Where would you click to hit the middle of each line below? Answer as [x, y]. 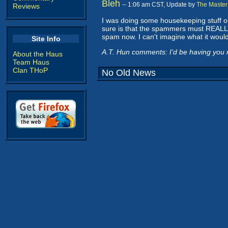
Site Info [46, 39]
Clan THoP [30, 70]
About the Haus [38, 54]
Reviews [26, 6]
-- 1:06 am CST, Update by [159, 5]
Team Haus [31, 62]
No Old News [129, 73]
